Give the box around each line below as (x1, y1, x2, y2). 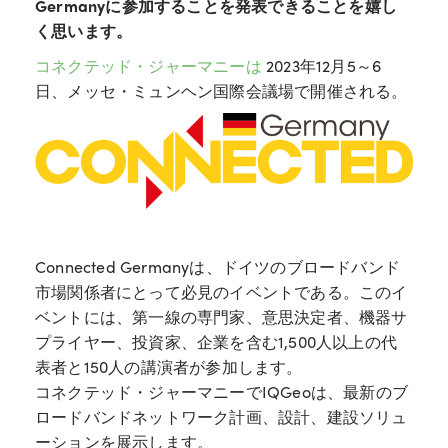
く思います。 (35, 19, 133, 42)
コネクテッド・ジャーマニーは (35, 54, 266, 77)
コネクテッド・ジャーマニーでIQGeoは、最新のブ (35, 380, 408, 404)
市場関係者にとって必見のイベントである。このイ (35, 280, 408, 304)
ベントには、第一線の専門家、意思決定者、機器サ (35, 305, 408, 329)
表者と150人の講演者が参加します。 (35, 355, 303, 379)
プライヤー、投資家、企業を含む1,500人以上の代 (35, 330, 398, 354)
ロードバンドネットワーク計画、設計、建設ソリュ (35, 405, 408, 429)
